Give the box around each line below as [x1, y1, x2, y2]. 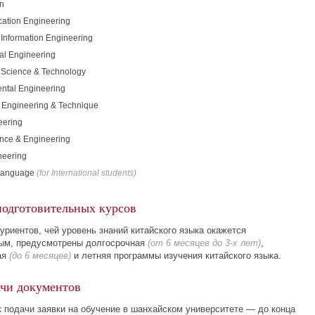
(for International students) [37, 168, 136, 178]
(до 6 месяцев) [9, 250, 71, 261]
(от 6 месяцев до [148, 238, 225, 248]
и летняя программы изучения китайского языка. [71, 250, 281, 261]
